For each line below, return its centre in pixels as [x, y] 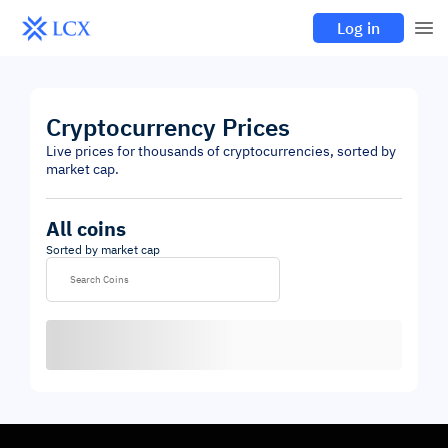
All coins [86, 228]
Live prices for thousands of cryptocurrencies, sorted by [221, 151]
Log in [358, 28]
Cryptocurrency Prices [168, 127]
